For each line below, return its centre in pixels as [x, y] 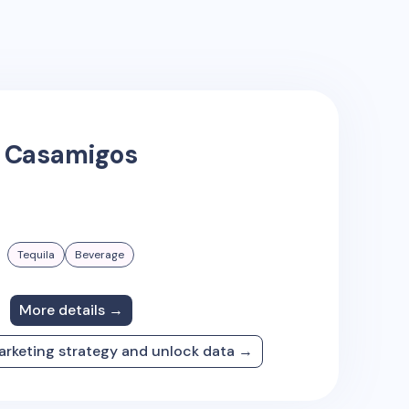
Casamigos [71, 154]
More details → [71, 309]
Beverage [100, 254]
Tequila [36, 254]
